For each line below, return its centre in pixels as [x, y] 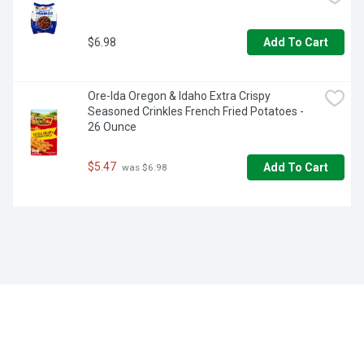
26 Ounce [112, 127]
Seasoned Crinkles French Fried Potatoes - [196, 112]
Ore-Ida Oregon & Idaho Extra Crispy [179, 96]
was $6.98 [143, 168]
